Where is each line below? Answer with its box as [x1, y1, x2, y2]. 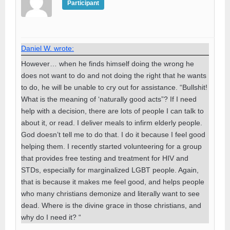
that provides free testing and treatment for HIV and [21, 154, 188, 162]
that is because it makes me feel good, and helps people [21, 177, 204, 186]
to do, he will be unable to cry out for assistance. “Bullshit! [21, 83, 207, 91]
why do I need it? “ [21, 213, 81, 221]
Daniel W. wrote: [21, 44, 74, 52]
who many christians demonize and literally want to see [21, 189, 200, 198]
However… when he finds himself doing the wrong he [21, 59, 194, 68]
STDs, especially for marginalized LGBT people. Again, [21, 165, 199, 174]
